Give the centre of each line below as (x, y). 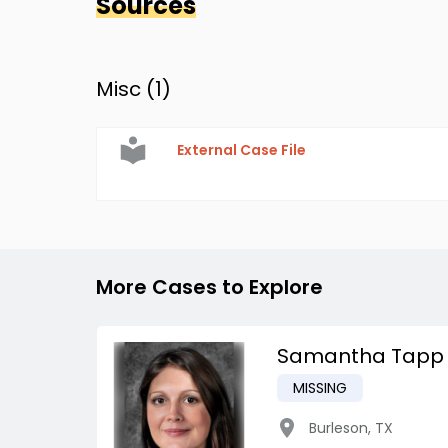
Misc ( (125, 89)
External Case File (241, 150)
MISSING (320, 388)
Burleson (338, 428)
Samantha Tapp (360, 356)
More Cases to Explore (209, 287)
